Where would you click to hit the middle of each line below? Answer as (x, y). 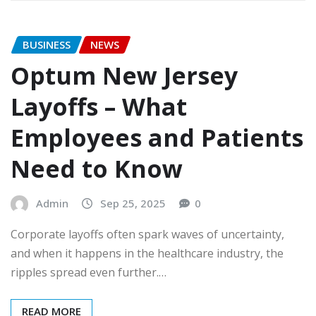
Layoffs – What (99, 107)
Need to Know (97, 169)
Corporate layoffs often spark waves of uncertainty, (147, 234)
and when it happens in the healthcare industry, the (147, 253)
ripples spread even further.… (89, 272)
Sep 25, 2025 (133, 203)
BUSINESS (47, 44)
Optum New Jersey (124, 76)
